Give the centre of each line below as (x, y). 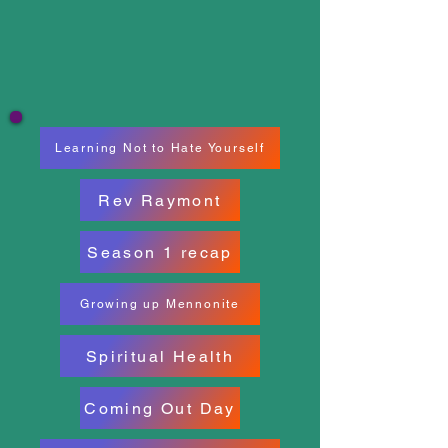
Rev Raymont (160, 200)
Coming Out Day (160, 408)
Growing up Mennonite (160, 304)
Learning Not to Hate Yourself (160, 148)
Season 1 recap (160, 252)
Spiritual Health (160, 356)
